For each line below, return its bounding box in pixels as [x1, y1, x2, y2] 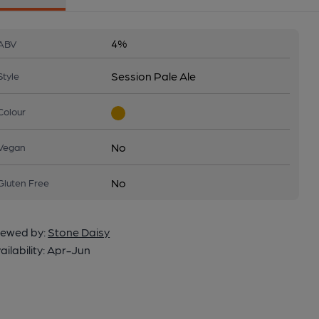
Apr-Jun [47, 243, 91, 256]
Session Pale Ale [111, 69, 197, 83]
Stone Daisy [48, 225, 110, 239]
